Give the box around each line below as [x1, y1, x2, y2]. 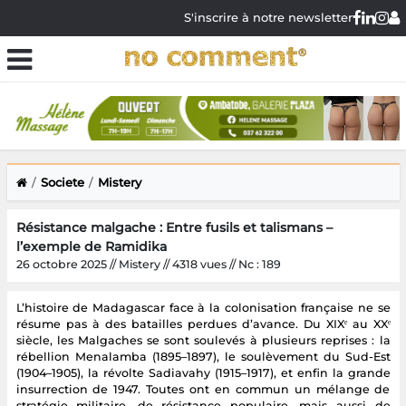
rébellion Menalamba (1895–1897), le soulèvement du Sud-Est [15, 349, 391, 363]
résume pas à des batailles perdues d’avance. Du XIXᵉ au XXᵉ [15, 316, 391, 331]
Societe [40, 174, 84, 189]
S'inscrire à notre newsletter [183, 10, 353, 24]
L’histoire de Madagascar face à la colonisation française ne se [15, 300, 391, 314]
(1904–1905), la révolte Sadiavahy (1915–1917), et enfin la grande [15, 365, 391, 380]
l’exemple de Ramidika [15, 237, 167, 255]
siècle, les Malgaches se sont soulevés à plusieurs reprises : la [15, 333, 391, 347]
